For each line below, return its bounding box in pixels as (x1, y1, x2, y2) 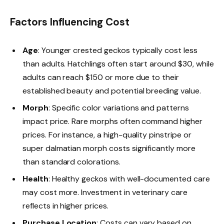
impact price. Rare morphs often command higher (22, 116, 202, 127)
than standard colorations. (22, 156, 120, 167)
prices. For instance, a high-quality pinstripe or (22, 129, 191, 140)
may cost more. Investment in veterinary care (22, 187, 187, 198)
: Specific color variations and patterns (48, 102, 189, 113)
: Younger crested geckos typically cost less (37, 45, 197, 56)
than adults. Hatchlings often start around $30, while (22, 58, 214, 69)
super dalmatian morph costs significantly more (22, 143, 195, 154)
